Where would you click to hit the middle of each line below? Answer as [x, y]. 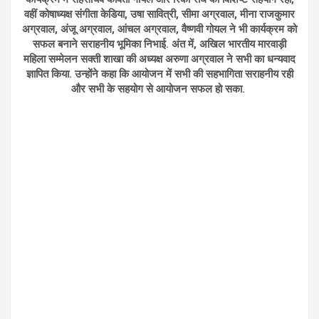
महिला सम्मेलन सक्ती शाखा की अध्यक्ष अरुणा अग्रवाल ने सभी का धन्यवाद [159, 59]
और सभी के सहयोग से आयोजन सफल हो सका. [159, 89]
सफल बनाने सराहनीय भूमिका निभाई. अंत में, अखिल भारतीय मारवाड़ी [159, 45]
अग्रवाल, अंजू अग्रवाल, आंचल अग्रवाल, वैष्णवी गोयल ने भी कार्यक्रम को [159, 30]
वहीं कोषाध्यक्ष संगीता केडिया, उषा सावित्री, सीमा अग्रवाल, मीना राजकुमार [159, 15]
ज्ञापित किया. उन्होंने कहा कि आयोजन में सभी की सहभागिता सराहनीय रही [159, 74]
